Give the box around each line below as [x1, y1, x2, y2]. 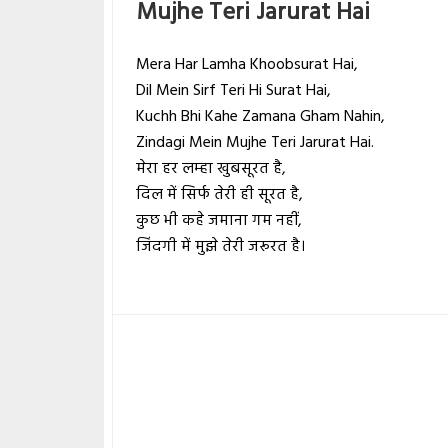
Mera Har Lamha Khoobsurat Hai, [136, 52, 359, 79]
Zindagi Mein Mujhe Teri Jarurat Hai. [136, 130, 375, 157]
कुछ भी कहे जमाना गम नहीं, [136, 208, 303, 235]
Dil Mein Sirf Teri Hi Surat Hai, [136, 78, 332, 105]
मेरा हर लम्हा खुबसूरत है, [136, 156, 287, 183]
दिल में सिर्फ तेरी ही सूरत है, [136, 182, 304, 209]
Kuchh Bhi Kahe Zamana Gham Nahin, [136, 104, 386, 131]
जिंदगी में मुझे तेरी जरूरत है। [136, 234, 306, 261]
